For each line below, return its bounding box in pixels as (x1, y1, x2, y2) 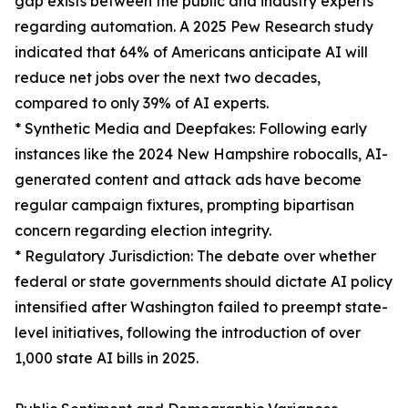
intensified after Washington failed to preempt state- (15, 298, 388, 317)
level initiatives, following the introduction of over (15, 323, 361, 342)
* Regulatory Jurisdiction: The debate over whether (15, 247, 376, 266)
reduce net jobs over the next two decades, (15, 68, 321, 87)
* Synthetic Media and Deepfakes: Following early (15, 119, 367, 138)
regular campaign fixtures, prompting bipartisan (15, 196, 354, 215)
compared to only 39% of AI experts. (15, 94, 269, 113)
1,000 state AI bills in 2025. (15, 349, 199, 368)
